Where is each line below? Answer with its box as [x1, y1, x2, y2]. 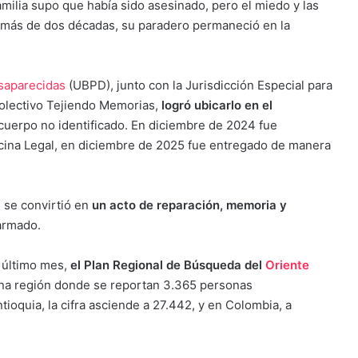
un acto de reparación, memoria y [92, 197, 287, 213]
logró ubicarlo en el [158, 97, 272, 113]
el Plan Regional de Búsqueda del [70, 257, 265, 272]
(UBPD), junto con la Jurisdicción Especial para [69, 77, 332, 93]
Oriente [265, 257, 309, 272]
